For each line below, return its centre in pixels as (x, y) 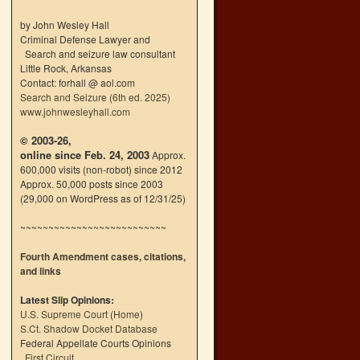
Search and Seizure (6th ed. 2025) (95, 97)
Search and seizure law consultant (98, 53)
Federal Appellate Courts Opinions (96, 343)
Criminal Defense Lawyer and (85, 39)
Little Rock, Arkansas (66, 68)
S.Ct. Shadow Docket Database (89, 328)
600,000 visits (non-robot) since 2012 (101, 169)
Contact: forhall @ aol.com (78, 82)
